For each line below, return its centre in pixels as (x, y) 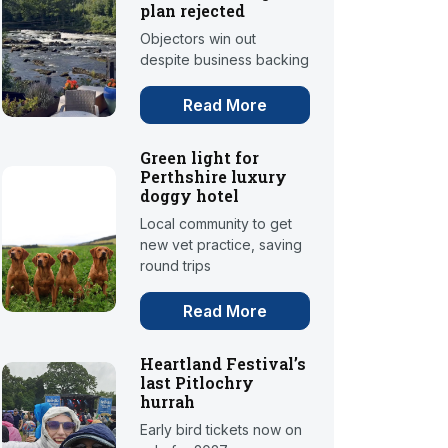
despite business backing (225, 60)
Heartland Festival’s (223, 364)
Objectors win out (198, 39)
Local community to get (216, 224)
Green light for (200, 158)
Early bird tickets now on (221, 430)
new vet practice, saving (221, 245)
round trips (176, 266)
